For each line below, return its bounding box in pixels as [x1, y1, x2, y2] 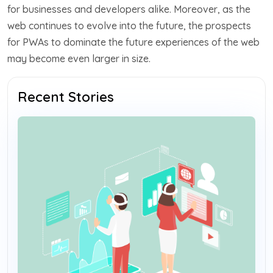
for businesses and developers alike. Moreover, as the [7, 2, 250, 15]
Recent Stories [18, 88, 114, 105]
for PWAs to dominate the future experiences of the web [7, 35, 260, 48]
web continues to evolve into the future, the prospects [7, 19, 251, 32]
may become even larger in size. [7, 52, 151, 65]
